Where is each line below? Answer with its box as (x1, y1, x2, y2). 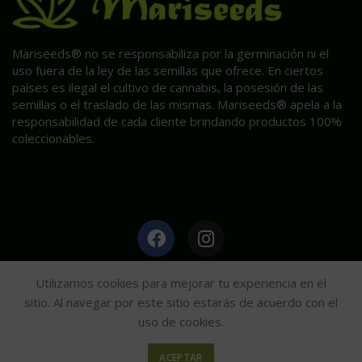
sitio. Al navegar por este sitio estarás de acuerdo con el (24, 294, 338, 310)
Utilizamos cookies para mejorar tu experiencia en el (36, 275, 326, 291)
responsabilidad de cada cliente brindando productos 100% (12, 113, 342, 130)
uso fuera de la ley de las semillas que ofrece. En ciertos (12, 62, 323, 79)
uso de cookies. (138, 314, 224, 330)
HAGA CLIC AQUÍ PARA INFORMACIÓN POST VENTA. (45, 268, 317, 283)
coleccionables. (12, 130, 95, 147)
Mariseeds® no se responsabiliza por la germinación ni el (12, 45, 329, 62)
